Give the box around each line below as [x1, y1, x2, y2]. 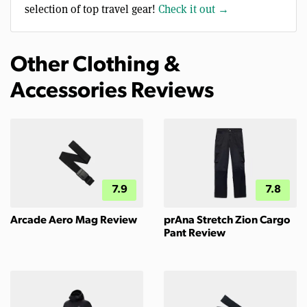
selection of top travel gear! [25, 2, 158, 17]
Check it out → [158, 2, 229, 17]
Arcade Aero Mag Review [10, 214, 137, 226]
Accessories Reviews [10, 81, 214, 103]
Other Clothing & [10, 55, 180, 77]
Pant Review [164, 228, 225, 239]
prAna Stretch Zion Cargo [164, 214, 291, 226]
